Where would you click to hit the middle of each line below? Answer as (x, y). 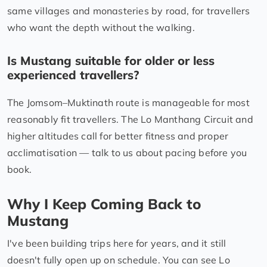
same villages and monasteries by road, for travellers (129, 11)
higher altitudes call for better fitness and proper (118, 136)
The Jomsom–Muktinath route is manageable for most (128, 103)
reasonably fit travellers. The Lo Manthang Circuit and (130, 119)
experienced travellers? (73, 75)
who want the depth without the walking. (101, 28)
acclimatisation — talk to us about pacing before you (127, 153)
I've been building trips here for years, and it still (117, 243)
